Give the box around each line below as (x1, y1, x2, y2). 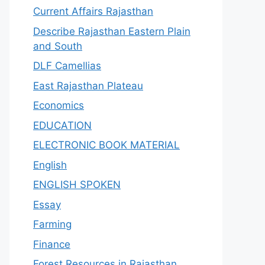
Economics (33, 99, 84, 111)
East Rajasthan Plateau (33, 79, 143, 92)
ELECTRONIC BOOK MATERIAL (33, 139, 180, 151)
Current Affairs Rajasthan (33, 5, 153, 17)
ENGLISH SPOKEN (33, 179, 121, 190)
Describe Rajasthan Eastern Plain (33, 25, 190, 37)
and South (33, 40, 82, 52)
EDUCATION (33, 119, 92, 131)
